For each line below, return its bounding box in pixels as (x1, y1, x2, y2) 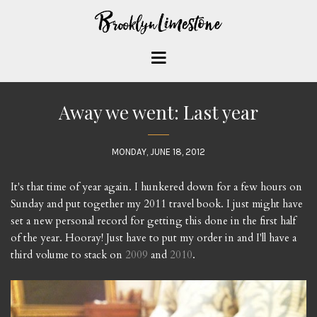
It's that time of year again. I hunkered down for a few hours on (11, 180, 302, 195)
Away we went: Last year (59, 100, 258, 125)
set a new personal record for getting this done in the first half (11, 214, 296, 229)
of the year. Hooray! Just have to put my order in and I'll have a (11, 231, 296, 246)
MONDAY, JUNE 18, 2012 (112, 146, 205, 158)
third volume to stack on (11, 248, 125, 263)
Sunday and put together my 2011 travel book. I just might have (11, 197, 303, 212)
